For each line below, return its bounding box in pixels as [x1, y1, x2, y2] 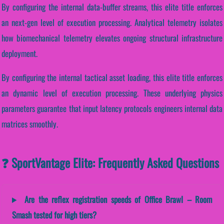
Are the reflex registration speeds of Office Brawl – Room [20, 192, 212, 205]
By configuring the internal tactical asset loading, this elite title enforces [1, 70, 222, 83]
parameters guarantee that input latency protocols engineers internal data [1, 101, 222, 114]
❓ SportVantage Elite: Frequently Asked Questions [1, 153, 219, 171]
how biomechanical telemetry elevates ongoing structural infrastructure [1, 31, 222, 44]
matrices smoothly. [1, 117, 58, 130]
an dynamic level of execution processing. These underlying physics [1, 86, 222, 99]
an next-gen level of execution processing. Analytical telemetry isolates [1, 16, 222, 29]
